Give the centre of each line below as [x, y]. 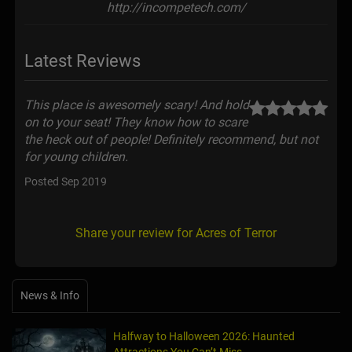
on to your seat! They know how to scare [136, 123]
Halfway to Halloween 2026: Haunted [204, 337]
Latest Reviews [82, 61]
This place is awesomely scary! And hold [137, 105]
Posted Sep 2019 [66, 182]
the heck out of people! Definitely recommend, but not [171, 140]
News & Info [50, 296]
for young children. [76, 157]
